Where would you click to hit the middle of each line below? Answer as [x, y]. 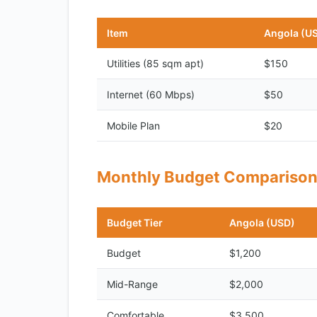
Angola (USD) [262, 223]
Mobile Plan [133, 126]
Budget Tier [135, 223]
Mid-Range [132, 284]
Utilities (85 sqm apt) [155, 63]
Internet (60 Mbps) [151, 94]
